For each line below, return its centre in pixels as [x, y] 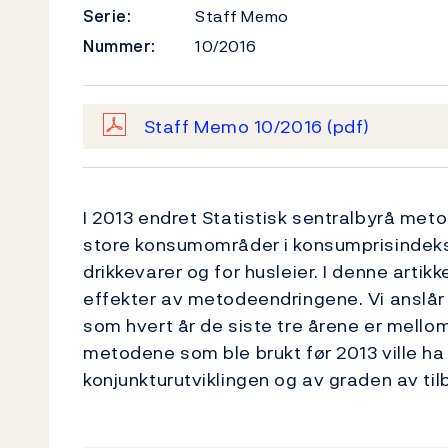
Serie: [107, 16]
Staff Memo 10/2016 [235, 126]
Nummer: [119, 46]
